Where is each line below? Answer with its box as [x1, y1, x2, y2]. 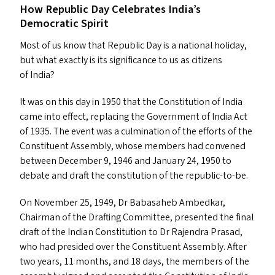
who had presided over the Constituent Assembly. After [20, 240, 247, 254]
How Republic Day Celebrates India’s [20, 1, 201, 17]
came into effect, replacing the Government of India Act [20, 110, 247, 123]
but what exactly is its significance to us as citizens [20, 53, 222, 67]
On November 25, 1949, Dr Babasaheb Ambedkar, [20, 196, 225, 209]
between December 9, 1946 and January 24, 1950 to [20, 154, 231, 168]
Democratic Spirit [20, 15, 109, 31]
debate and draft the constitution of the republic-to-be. [20, 169, 250, 182]
